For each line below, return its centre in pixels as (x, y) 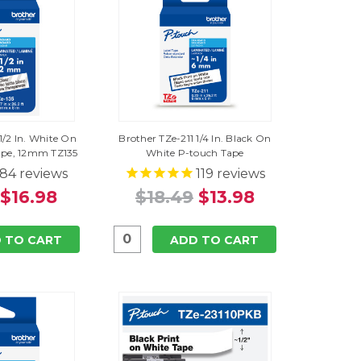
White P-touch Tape (195, 153)
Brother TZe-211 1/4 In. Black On (195, 139)
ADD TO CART (214, 240)
